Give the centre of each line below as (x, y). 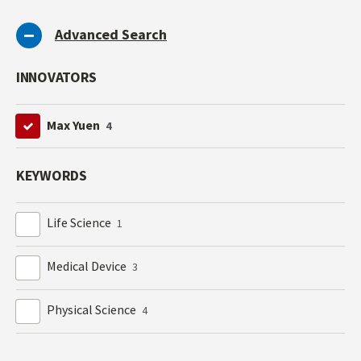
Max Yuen (75, 124)
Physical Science (93, 310)
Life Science (81, 223)
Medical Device (88, 266)
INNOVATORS (57, 77)
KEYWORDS (52, 176)
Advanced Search (111, 34)
